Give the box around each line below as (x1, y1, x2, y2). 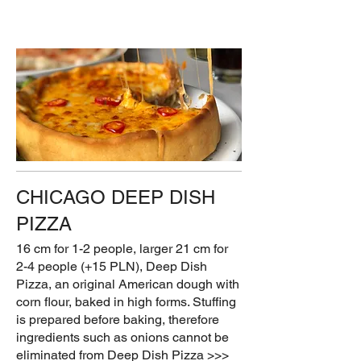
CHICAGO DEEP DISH (16, 185, 215, 208)
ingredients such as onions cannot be (16, 329, 229, 345)
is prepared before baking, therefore (16, 311, 219, 327)
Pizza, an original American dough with (16, 276, 239, 292)
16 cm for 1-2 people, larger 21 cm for (16, 240, 228, 256)
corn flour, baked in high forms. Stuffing (16, 293, 236, 309)
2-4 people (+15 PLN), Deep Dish (16, 258, 207, 274)
